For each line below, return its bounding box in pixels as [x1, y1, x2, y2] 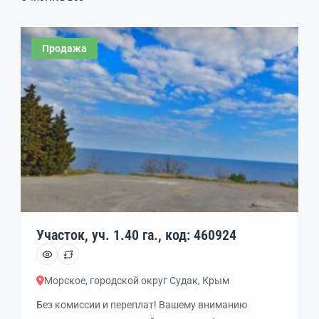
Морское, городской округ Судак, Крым [43, 275, 229, 286]
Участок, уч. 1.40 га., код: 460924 [165, 226, 236, 244]
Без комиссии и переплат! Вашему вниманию [36, 299, 247, 310]
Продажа [42, 42, 87, 54]
